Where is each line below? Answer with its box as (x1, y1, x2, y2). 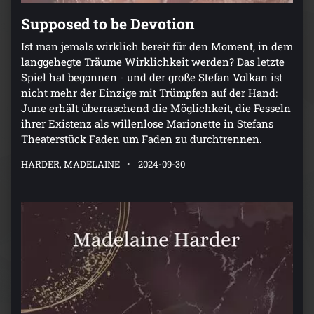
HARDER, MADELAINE (21, 157, 120, 170)
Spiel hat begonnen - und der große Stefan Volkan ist (21, 69, 282, 84)
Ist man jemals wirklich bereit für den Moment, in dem (21, 39, 293, 53)
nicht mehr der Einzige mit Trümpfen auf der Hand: (21, 85, 278, 100)
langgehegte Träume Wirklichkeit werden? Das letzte (21, 54, 285, 69)
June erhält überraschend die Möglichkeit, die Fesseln (21, 100, 291, 115)
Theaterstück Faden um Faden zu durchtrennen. (21, 131, 262, 146)
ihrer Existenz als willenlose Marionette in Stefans (21, 116, 273, 130)
